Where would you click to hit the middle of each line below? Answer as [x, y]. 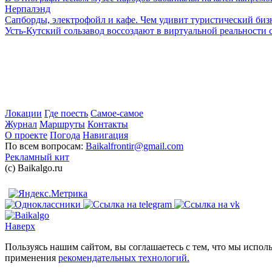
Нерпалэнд [28, 9]
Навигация [105, 135]
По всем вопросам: [45, 146]
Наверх [20, 226]
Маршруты [62, 124]
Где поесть [66, 114]
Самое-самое [117, 114]
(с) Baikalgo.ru [34, 168]
